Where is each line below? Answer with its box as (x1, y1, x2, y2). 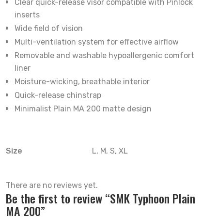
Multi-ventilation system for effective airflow (15, 37, 179, 46)
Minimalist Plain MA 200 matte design (15, 104, 152, 113)
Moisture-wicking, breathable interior (15, 77, 150, 86)
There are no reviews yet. (6, 181, 98, 190)
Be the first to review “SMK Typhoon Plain (6, 189, 195, 207)
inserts (15, 10, 40, 19)
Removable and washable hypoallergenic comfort (15, 51, 194, 60)
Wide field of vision (15, 24, 83, 33)
